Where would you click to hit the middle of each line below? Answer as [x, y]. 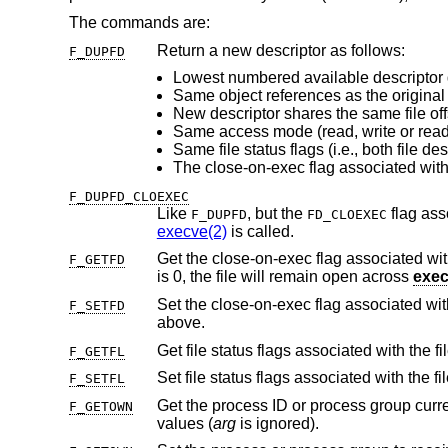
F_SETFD [96, 305]
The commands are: [139, 22]
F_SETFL [96, 379]
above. [180, 322]
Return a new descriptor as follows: [280, 50]
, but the [276, 213]
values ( [184, 423]
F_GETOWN [100, 406]
